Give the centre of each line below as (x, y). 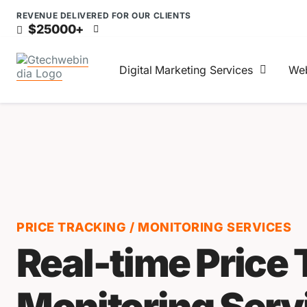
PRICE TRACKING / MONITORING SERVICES (154, 228)
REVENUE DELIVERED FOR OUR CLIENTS (104, 15)
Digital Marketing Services (186, 70)
